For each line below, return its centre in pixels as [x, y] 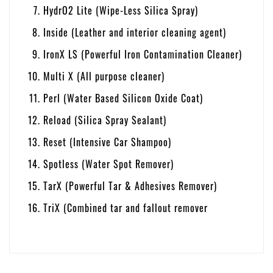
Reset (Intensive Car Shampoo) [107, 142]
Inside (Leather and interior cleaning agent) [135, 32]
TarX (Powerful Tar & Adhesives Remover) [130, 186]
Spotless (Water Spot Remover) [108, 164]
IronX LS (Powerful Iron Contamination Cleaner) [143, 54]
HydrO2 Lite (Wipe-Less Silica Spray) [121, 10]
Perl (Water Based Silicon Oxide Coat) [123, 98]
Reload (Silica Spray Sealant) [105, 120]
